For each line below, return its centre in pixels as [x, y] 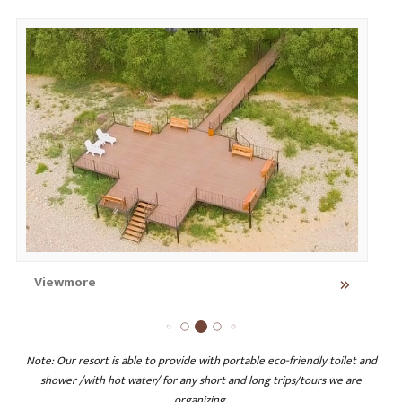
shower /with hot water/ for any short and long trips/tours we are [201, 380]
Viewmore [65, 282]
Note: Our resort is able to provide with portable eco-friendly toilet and [201, 360]
